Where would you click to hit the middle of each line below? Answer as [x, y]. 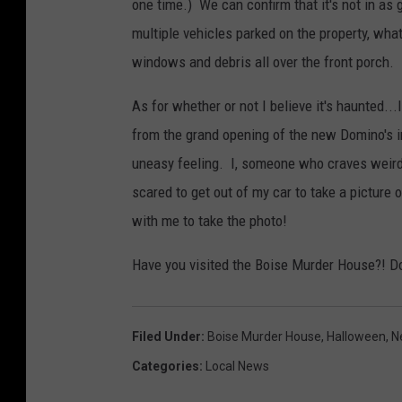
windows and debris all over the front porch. [263, 61]
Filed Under [166, 336]
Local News [237, 366]
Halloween [356, 336]
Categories [166, 366]
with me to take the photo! [210, 220]
